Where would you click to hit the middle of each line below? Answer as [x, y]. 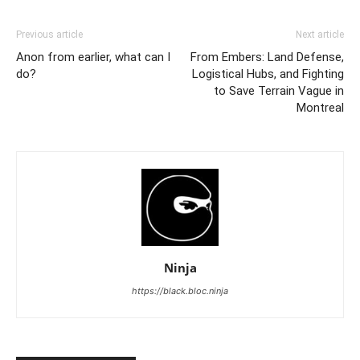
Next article [320, 35]
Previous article [49, 35]
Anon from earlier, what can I [93, 57]
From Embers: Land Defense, [267, 57]
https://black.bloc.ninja [180, 291]
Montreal [320, 108]
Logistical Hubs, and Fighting [268, 74]
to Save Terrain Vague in [279, 91]
